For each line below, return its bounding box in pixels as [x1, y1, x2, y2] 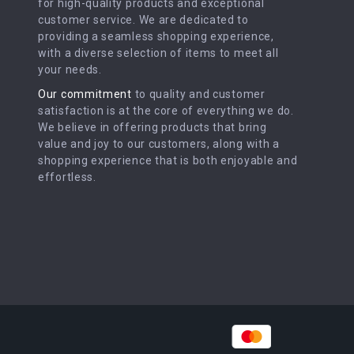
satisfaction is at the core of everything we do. [38, 104, 294, 117]
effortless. [38, 171, 96, 183]
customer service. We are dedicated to [38, 13, 249, 26]
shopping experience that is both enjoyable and [38, 154, 298, 167]
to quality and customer [131, 88, 265, 100]
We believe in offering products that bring [38, 121, 267, 134]
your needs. [38, 63, 102, 76]
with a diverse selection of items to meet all [38, 47, 279, 59]
